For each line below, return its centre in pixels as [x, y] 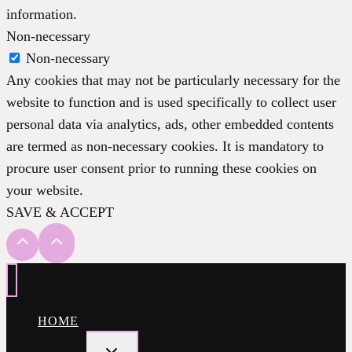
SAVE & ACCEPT [60, 213]
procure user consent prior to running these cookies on [161, 169]
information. [42, 15]
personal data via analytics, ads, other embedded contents [170, 125]
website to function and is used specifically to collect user [171, 103]
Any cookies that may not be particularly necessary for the [173, 81]
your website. [45, 191]
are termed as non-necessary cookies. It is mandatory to [165, 147]
